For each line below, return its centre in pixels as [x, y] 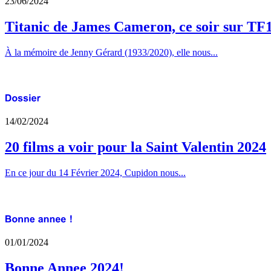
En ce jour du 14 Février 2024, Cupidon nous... [95, 173]
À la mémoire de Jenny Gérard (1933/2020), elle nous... [111, 52]
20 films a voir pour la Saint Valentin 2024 [135, 147]
